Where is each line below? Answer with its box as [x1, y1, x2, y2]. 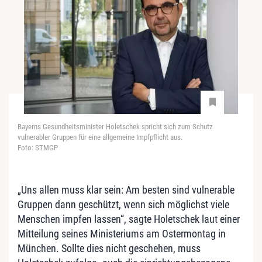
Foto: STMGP [18, 143, 58, 152]
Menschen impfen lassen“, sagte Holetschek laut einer [18, 212, 240, 225]
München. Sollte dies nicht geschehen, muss [18, 242, 201, 254]
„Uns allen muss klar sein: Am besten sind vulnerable [18, 183, 235, 196]
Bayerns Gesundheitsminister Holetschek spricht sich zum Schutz [18, 122, 213, 131]
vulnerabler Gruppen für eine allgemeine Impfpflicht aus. [18, 132, 182, 142]
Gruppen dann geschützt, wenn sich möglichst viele [18, 198, 229, 211]
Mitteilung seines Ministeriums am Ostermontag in [18, 227, 226, 240]
